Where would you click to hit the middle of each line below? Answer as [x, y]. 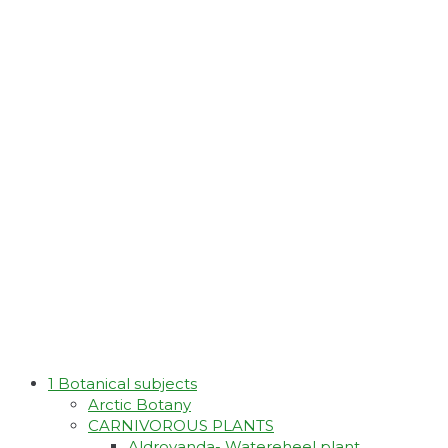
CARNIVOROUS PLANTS [181, 426]
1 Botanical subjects [122, 384]
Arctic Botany [139, 405]
